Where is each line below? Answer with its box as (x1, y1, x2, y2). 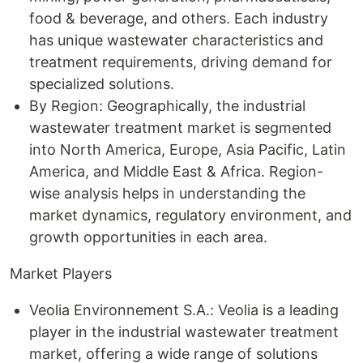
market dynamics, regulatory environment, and (29, 207, 352, 224)
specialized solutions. (29, 75, 174, 92)
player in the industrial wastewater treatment (29, 323, 339, 340)
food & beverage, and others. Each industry (29, 10, 328, 27)
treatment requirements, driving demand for (29, 53, 332, 70)
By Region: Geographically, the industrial (29, 97, 305, 114)
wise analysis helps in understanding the (29, 185, 305, 202)
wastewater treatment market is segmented (29, 119, 331, 136)
